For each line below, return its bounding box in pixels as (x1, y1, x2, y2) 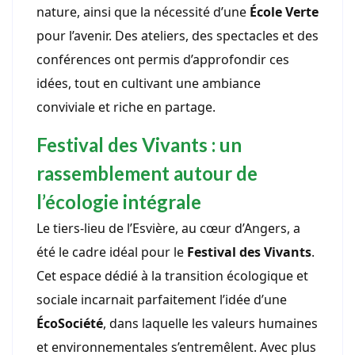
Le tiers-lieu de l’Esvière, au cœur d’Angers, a (36, 219, 300, 238)
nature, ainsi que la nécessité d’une (36, 3, 250, 21)
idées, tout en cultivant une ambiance (36, 74, 261, 93)
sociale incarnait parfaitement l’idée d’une (36, 291, 287, 309)
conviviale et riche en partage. (36, 98, 216, 116)
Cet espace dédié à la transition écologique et (36, 267, 308, 285)
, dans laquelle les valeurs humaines (103, 315, 318, 333)
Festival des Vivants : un (36, 133, 242, 157)
